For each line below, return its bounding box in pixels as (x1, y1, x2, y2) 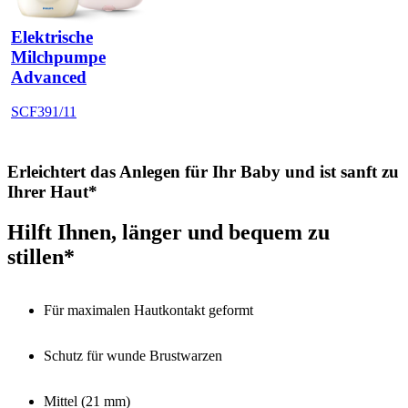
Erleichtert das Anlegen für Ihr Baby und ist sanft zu (7, 161, 399, 181)
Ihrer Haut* (7, 181, 97, 201)
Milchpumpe (11, 47, 106, 67)
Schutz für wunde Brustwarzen (44, 347, 222, 363)
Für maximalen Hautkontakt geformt (44, 301, 253, 318)
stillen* (7, 244, 75, 269)
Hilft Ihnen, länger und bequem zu (7, 219, 330, 244)
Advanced (11, 67, 87, 87)
